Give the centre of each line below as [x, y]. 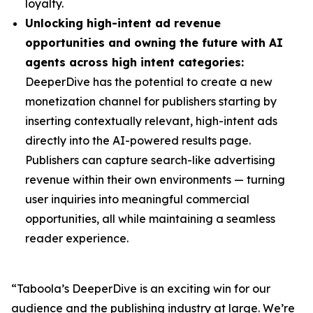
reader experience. [77, 238]
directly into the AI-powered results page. [138, 140]
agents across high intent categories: [134, 62]
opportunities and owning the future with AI [154, 43]
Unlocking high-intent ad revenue [123, 23]
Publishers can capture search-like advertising [150, 160]
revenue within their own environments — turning [155, 180]
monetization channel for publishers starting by [151, 101]
